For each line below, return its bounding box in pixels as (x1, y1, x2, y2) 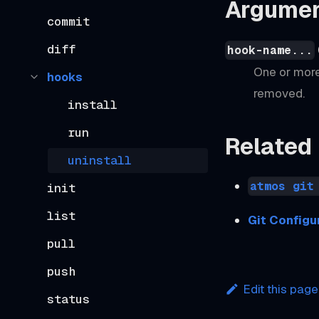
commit (46, 13, 90, 29)
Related (225, 131, 312, 161)
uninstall (68, 152, 132, 168)
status (46, 291, 90, 307)
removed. (253, 85, 305, 101)
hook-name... (227, 42, 313, 58)
